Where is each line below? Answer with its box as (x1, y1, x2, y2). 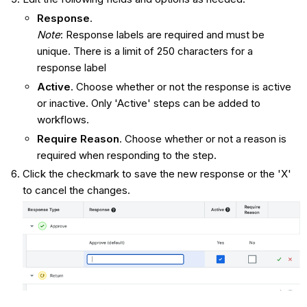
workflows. (36, 112, 89, 126)
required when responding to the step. (36, 148, 217, 162)
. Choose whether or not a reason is (119, 132, 286, 145)
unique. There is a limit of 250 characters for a (36, 45, 253, 58)
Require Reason (36, 132, 119, 145)
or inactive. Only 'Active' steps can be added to (36, 96, 260, 110)
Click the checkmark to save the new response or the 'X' (22, 167, 291, 181)
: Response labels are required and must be (60, 28, 265, 42)
